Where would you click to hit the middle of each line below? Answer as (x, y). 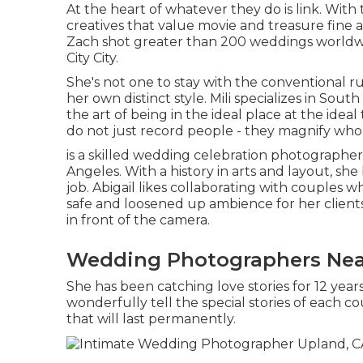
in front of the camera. (138, 220)
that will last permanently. (151, 318)
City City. (92, 58)
